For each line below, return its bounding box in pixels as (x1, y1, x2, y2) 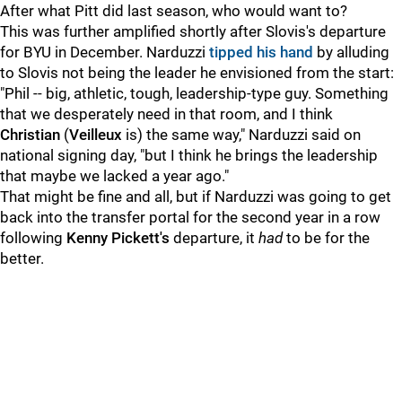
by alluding (313, 43, 389, 61)
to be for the (286, 229, 370, 247)
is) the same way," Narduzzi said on (122, 126, 361, 144)
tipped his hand (209, 43, 313, 61)
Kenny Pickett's (66, 229, 173, 247)
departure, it (173, 229, 258, 247)
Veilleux (69, 126, 122, 144)
